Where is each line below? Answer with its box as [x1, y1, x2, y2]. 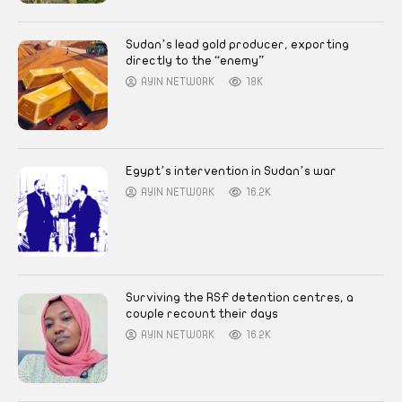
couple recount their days [126, 307, 278, 320]
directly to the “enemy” [126, 54, 264, 67]
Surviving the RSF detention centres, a [126, 291, 354, 304]
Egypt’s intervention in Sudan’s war [126, 164, 336, 178]
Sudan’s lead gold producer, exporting [126, 38, 349, 51]
